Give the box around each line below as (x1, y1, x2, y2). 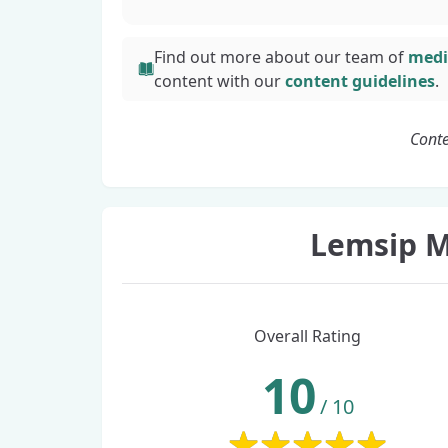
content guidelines (285, 70, 435, 92)
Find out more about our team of (154, 46, 408, 68)
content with (154, 70, 254, 92)
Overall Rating (254, 325, 362, 347)
